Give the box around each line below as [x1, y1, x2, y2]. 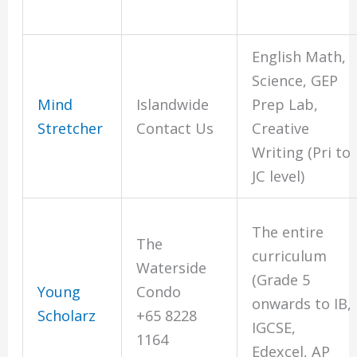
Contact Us [136, 119, 214, 139]
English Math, [252, 47, 347, 67]
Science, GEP [252, 71, 339, 91]
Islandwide [136, 95, 210, 115]
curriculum [252, 246, 328, 266]
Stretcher [37, 119, 104, 139]
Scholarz [37, 306, 96, 326]
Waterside [136, 258, 207, 278]
